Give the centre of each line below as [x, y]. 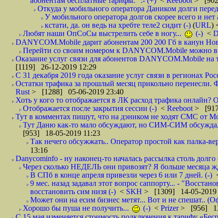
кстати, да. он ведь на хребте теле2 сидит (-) [118, 25]
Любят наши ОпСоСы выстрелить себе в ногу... [103, 33]
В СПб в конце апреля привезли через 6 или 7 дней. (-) [121, 175]
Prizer [171, 208]
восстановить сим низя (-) [73, 191]
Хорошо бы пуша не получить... [77, 208]
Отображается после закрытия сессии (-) [90, 108]
